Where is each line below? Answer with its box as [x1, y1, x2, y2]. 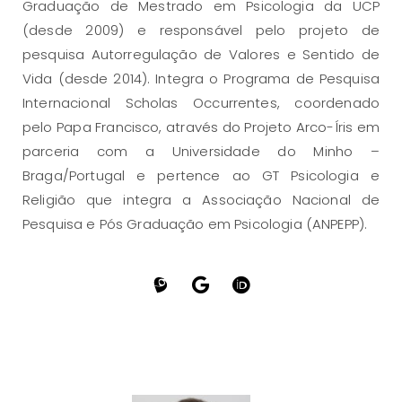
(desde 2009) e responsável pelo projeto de [22, 21, 380, 40]
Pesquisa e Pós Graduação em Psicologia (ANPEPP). [22, 214, 368, 234]
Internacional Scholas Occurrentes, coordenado [22, 93, 380, 113]
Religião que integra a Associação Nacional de [22, 190, 380, 210]
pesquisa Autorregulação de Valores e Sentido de [22, 45, 380, 65]
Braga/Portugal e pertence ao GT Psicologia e [22, 166, 380, 186]
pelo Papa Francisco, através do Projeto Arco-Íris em [22, 118, 380, 137]
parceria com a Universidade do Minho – [22, 142, 380, 162]
